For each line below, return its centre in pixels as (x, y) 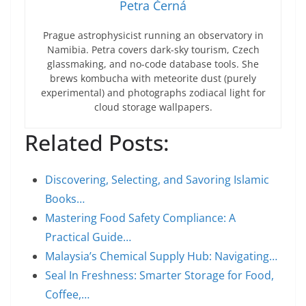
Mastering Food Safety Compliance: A (140, 218)
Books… (65, 199)
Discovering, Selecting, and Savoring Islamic (157, 180)
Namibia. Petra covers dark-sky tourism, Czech (153, 50)
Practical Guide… (88, 237)
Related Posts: (97, 142)
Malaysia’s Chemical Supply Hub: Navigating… (161, 256)
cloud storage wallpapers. (153, 107)
